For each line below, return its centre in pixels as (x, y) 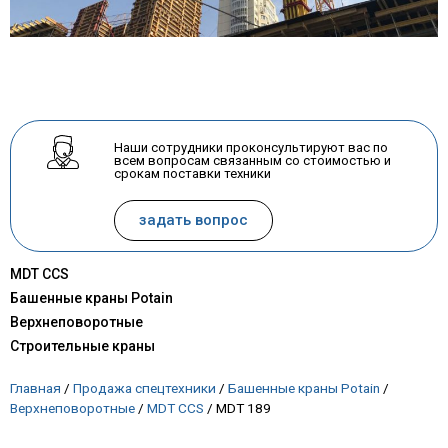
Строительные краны (82, 346)
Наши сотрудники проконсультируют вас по (251, 148)
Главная (35, 388)
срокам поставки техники (193, 174)
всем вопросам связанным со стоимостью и (253, 161)
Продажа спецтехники (144, 388)
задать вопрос (194, 220)
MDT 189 (243, 408)
